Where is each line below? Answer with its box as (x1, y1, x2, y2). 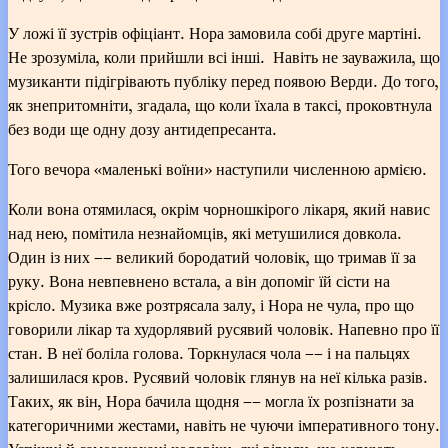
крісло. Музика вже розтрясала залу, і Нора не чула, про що (8, 292, 414, 317)
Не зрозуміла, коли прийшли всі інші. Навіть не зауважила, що (8, 44, 440, 69)
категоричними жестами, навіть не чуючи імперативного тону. (8, 412, 440, 437)
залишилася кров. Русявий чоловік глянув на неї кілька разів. (8, 364, 428, 389)
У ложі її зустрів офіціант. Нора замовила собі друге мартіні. (8, 20, 422, 45)
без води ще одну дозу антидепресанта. (8, 116, 277, 141)
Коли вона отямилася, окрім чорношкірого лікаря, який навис (8, 196, 430, 221)
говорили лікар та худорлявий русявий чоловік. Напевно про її (8, 316, 439, 341)
